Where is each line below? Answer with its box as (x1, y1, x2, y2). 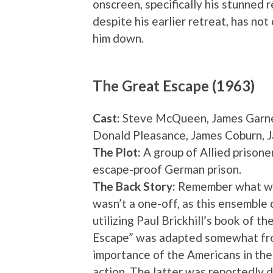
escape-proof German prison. (93, 162, 241, 177)
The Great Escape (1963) (93, 77, 255, 95)
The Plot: (93, 145, 141, 160)
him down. (93, 31, 144, 46)
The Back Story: (93, 179, 175, 194)
